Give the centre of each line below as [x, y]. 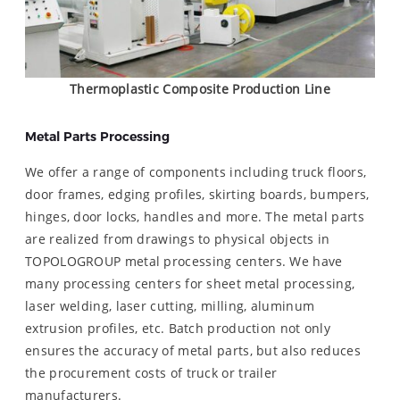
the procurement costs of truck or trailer [151, 372]
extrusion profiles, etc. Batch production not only [178, 328]
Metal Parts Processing [97, 137]
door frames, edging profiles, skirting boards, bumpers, [197, 194]
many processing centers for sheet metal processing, [190, 283]
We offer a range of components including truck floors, [196, 171]
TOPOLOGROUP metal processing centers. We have [184, 261]
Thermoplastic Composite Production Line [200, 89]
